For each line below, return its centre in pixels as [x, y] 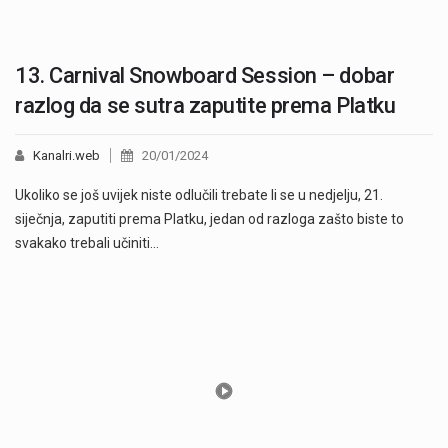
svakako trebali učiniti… [87, 242]
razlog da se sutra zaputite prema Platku [205, 105]
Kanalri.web [66, 155]
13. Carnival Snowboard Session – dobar [205, 75]
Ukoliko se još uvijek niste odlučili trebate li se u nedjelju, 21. [199, 194]
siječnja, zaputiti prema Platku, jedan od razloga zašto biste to [209, 218]
